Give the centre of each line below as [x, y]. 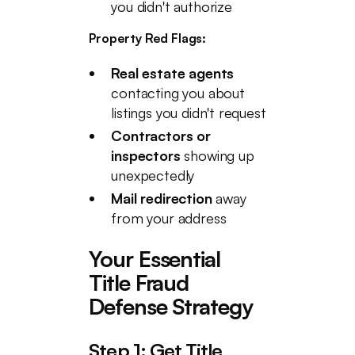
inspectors [146, 155]
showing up [217, 155]
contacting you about [178, 93]
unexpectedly [153, 175]
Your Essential [155, 259]
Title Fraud [139, 282]
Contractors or [161, 136]
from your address [169, 218]
